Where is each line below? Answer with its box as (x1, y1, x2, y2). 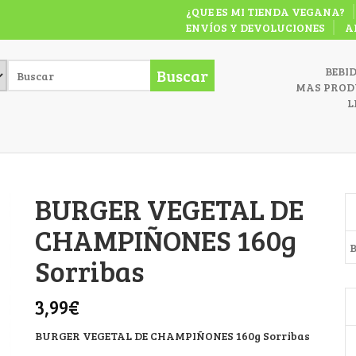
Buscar (157, 64, 208, 87)
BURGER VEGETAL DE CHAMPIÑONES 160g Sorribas (35, 328, 310, 343)
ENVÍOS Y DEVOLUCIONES (186, 20, 325, 35)
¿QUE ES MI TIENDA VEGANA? (186, 4, 345, 19)
